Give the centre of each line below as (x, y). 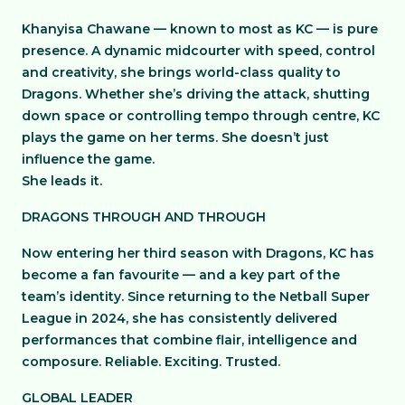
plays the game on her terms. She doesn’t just (175, 137)
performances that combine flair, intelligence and (189, 340)
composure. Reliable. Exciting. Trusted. (151, 362)
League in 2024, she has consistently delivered (179, 318)
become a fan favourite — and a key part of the (181, 275)
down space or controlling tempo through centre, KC (201, 116)
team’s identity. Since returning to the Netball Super (196, 297)
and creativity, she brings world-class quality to (181, 72)
